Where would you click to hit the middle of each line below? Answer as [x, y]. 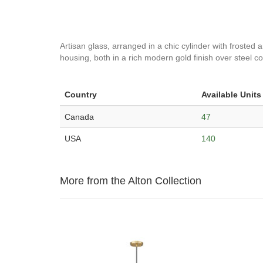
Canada [79, 117]
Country [81, 95]
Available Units [231, 95]
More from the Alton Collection [131, 181]
